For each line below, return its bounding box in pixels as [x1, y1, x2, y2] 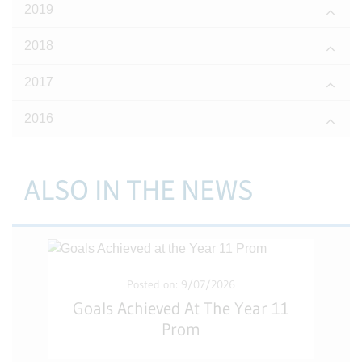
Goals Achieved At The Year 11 [73, 298, 289, 319]
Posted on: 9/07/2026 [127, 277, 235, 292]
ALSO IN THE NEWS [24, 170, 253, 211]
